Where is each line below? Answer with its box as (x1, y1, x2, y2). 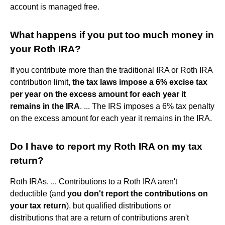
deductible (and (10, 189, 67, 198)
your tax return (10, 201, 66, 210)
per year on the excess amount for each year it (10, 89, 186, 98)
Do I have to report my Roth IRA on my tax (10, 141, 202, 152)
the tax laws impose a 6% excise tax (72, 77, 207, 86)
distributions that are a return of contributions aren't (10, 213, 189, 222)
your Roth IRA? (10, 43, 81, 54)
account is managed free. (10, 2, 99, 11)
